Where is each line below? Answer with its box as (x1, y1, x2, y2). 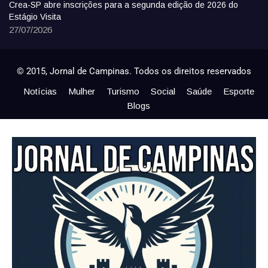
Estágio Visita (9, 12, 61, 22)
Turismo (106, 86, 139, 97)
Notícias (23, 86, 57, 97)
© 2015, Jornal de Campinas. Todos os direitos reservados (17, 66, 251, 77)
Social (150, 86, 175, 97)
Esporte (223, 86, 254, 97)
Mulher (68, 86, 95, 97)
